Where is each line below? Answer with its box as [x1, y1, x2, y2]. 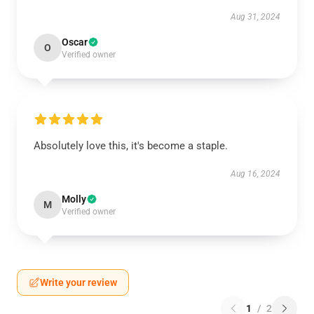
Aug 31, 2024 [231, 12, 280, 22]
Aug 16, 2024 [231, 169, 280, 179]
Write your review [40, 277, 117, 288]
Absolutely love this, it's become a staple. [34, 139, 228, 152]
